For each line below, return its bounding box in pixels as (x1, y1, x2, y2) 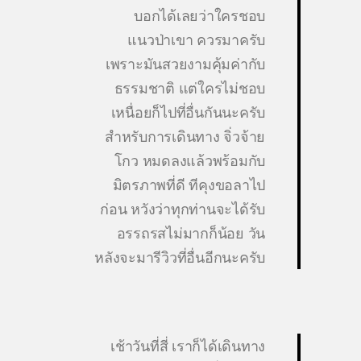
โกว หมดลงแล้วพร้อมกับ (114, 151, 265, 171)
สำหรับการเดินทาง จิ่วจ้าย (104, 127, 265, 147)
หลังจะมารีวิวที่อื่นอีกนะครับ (94, 247, 265, 268)
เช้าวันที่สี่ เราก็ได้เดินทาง (110, 336, 265, 356)
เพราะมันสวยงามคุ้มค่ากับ (105, 54, 265, 74)
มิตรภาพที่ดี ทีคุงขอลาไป (112, 175, 265, 195)
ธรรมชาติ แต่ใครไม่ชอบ (114, 78, 265, 98)
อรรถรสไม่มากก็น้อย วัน (116, 223, 265, 243)
